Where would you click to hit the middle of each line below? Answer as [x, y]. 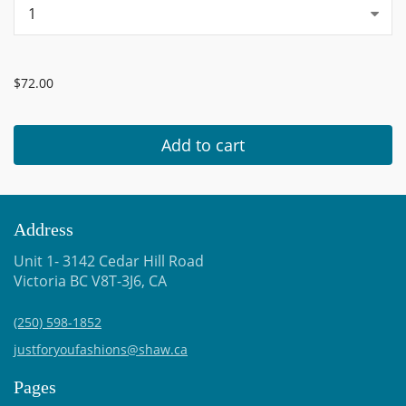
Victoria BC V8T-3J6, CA [90, 281]
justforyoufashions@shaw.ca [101, 349]
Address [43, 229]
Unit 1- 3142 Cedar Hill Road [109, 261]
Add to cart [203, 145]
